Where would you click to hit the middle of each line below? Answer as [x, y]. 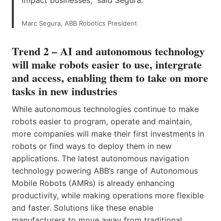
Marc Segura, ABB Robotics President [79, 23]
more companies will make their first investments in [108, 133]
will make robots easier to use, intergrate [107, 64]
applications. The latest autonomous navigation [100, 158]
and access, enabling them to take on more [110, 77]
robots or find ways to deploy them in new [92, 146]
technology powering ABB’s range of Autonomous [105, 170]
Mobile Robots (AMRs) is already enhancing [93, 183]
